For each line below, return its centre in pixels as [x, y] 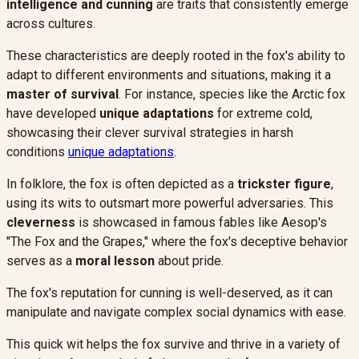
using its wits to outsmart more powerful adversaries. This [170, 204]
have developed [53, 114]
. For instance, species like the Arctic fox [232, 95]
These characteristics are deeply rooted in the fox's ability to [176, 56]
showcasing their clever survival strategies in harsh [150, 133]
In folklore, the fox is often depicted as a [122, 184]
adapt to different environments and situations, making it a [169, 75]
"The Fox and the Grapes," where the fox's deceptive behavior [177, 242]
